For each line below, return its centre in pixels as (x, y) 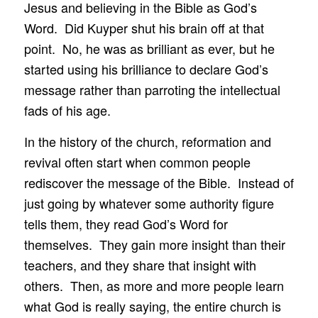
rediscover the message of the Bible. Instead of (159, 183)
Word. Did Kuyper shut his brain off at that (144, 27)
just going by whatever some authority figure (149, 203)
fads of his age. (67, 110)
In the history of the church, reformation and (147, 142)
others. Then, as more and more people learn (154, 286)
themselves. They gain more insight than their (154, 245)
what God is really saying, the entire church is (152, 306)
